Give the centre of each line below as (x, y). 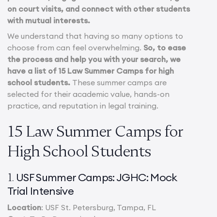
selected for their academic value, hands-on (88, 94)
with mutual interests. (49, 20)
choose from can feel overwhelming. (75, 47)
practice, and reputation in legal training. (84, 105)
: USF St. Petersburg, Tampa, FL (99, 207)
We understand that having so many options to (95, 36)
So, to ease (165, 47)
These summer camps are (119, 82)
